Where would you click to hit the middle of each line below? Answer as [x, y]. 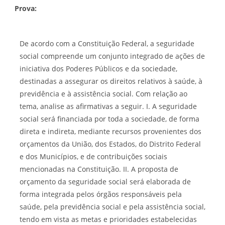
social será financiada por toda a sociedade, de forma [109, 119]
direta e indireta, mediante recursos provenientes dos [110, 131]
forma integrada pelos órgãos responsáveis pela [101, 194]
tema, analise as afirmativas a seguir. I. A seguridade [108, 106]
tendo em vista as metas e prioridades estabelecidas [108, 219]
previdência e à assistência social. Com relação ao [103, 93]
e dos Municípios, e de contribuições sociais [93, 156]
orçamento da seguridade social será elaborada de [105, 181]
